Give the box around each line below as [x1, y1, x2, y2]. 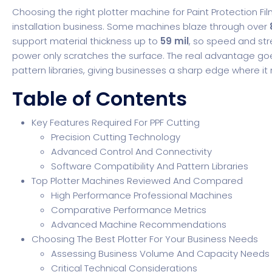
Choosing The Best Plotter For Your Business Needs [32, 233, 259, 245]
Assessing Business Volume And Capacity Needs [51, 247, 270, 260]
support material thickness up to [12, 35, 161, 47]
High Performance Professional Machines [51, 189, 233, 202]
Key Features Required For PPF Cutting [32, 116, 200, 129]
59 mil [160, 35, 189, 47]
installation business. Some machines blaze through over [12, 20, 270, 33]
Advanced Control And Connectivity [51, 145, 212, 158]
